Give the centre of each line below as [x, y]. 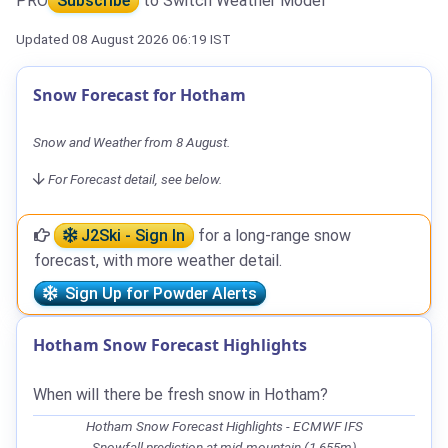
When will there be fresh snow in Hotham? [180, 394]
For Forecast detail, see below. [135, 178]
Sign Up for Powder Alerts [157, 293]
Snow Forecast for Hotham [139, 94]
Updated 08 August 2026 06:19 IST [123, 38]
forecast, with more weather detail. [158, 260]
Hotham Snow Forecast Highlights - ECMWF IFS [224, 425]
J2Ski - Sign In [131, 235]
